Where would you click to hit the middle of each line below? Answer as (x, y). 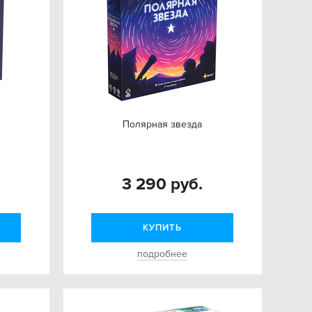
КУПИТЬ (162, 228)
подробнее (163, 254)
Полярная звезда (163, 124)
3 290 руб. (163, 184)
